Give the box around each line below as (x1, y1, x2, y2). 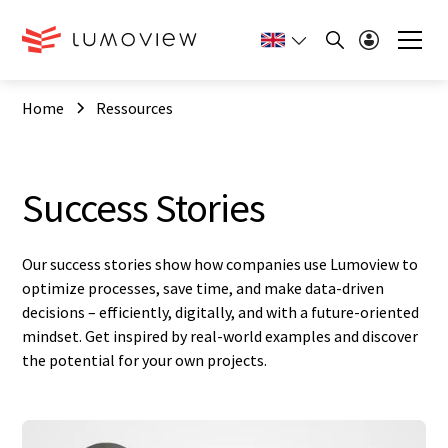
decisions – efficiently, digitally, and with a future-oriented (22, 302, 420, 322)
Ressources (96, 98, 174, 118)
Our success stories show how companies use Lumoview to (22, 254, 419, 274)
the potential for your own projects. (22, 350, 268, 370)
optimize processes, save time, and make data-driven (22, 278, 385, 298)
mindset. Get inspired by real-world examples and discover (22, 326, 419, 346)
